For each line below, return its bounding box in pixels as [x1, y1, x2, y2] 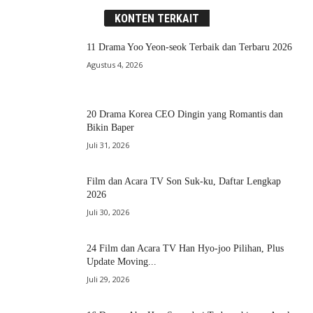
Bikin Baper [87, 122, 134, 133]
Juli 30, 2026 [87, 207, 129, 218]
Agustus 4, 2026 [87, 59, 143, 71]
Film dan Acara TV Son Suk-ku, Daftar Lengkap [87, 176, 281, 187]
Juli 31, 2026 [87, 140, 129, 151]
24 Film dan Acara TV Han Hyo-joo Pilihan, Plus [87, 243, 284, 254]
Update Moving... [87, 256, 156, 268]
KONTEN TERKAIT [114, 12, 199, 26]
